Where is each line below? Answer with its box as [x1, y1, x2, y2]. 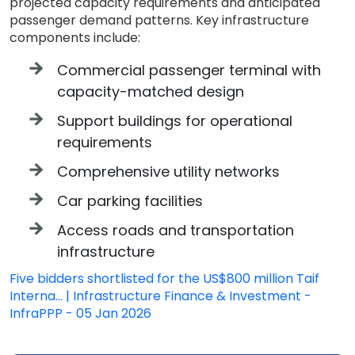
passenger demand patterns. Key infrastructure [10, 11, 309, 29]
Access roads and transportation [57, 220, 294, 240]
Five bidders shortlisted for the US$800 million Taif [10, 269, 319, 288]
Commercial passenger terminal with [57, 60, 321, 80]
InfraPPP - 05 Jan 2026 [10, 304, 151, 323]
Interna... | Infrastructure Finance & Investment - [10, 287, 311, 305]
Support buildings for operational [57, 111, 292, 131]
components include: [10, 29, 140, 47]
